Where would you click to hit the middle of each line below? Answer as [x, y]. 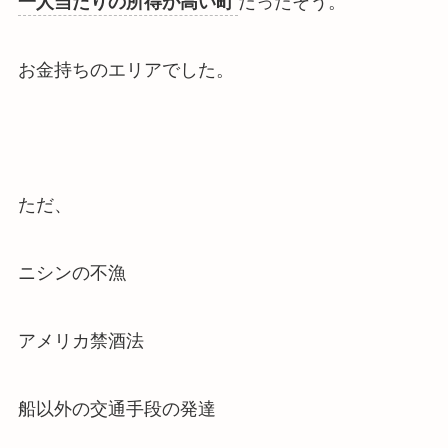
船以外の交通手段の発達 [116, 408]
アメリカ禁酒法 [80, 341]
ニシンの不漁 [71, 273]
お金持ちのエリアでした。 [125, 69]
